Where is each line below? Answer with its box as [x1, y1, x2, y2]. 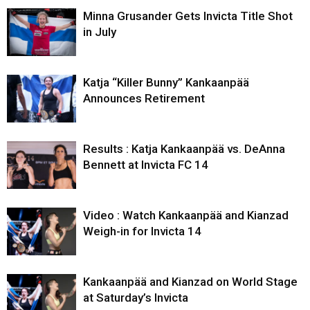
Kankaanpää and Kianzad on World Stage [83, 275, 298, 289]
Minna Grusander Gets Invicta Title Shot [83, 9, 293, 24]
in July [83, 25, 116, 39]
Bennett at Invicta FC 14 [83, 158, 208, 172]
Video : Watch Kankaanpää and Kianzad [83, 208, 289, 223]
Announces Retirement [83, 91, 205, 106]
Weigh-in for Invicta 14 [83, 224, 201, 239]
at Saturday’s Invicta [83, 291, 188, 305]
